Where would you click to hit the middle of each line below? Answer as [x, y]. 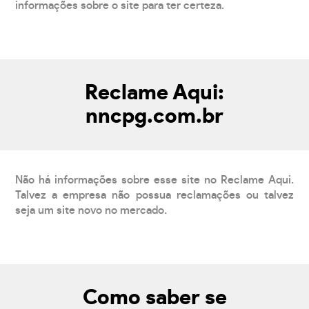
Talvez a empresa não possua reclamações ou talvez [154, 195]
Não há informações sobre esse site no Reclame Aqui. [154, 180]
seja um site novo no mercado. [91, 210]
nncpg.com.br [154, 116]
